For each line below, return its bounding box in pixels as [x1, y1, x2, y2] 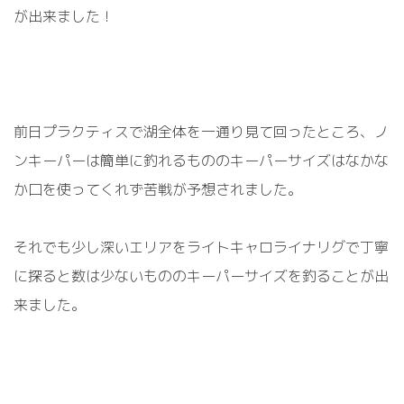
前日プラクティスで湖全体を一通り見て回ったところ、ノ [14, 122, 389, 142]
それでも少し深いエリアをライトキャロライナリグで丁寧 [14, 237, 389, 258]
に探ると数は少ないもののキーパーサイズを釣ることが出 [14, 266, 389, 287]
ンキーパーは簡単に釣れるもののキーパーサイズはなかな [14, 151, 389, 171]
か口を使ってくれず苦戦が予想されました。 [14, 179, 302, 200]
